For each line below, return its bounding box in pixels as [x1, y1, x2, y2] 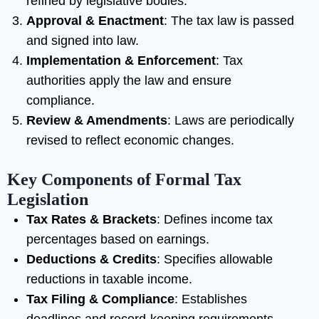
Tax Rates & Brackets [26, 212, 157, 227]
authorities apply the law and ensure [26, 73, 231, 88]
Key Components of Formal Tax [7, 170, 241, 189]
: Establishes [174, 292, 247, 307]
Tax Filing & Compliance [26, 292, 174, 307]
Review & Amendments [26, 113, 167, 128]
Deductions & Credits [26, 252, 157, 267]
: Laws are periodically [167, 113, 294, 128]
